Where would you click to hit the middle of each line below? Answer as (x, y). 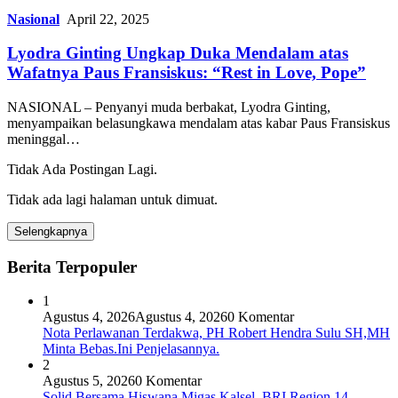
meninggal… (44, 139)
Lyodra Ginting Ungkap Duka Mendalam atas (178, 53)
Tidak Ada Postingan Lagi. (82, 169)
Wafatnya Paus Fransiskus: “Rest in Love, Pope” (187, 73)
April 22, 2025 (108, 19)
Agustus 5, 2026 (89, 381)
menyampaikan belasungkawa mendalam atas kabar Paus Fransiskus (199, 123)
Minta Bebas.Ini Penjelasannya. (131, 349)
